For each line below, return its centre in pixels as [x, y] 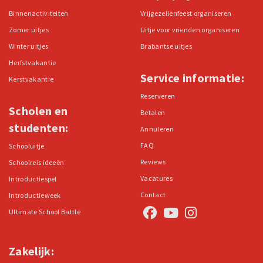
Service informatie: [193, 78]
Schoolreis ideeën [37, 163]
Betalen [153, 113]
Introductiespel [33, 179]
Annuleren [157, 129]
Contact [153, 195]
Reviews [153, 162]
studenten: [39, 128]
